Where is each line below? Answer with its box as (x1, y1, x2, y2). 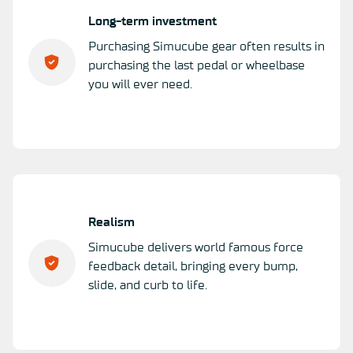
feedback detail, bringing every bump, (87, 259, 298, 273)
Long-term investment (87, 14, 217, 28)
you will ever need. (87, 77, 192, 91)
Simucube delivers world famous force (87, 240, 303, 254)
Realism (87, 215, 135, 229)
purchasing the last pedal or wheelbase (87, 58, 305, 72)
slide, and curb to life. (87, 278, 207, 292)
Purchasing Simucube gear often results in (87, 39, 325, 53)
